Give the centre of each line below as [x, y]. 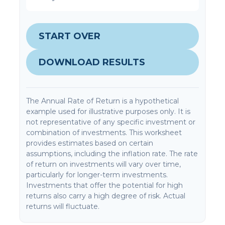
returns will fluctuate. [63, 206]
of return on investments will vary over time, [103, 164]
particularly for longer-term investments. [97, 175]
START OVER [70, 36]
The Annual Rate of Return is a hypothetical [102, 101]
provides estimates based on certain [90, 143]
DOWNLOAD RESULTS [92, 62]
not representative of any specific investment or [111, 122]
